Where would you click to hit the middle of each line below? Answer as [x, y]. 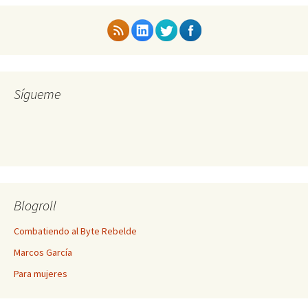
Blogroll [35, 205]
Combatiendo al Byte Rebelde [75, 231]
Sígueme [37, 94]
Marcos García [43, 252]
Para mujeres [41, 274]
